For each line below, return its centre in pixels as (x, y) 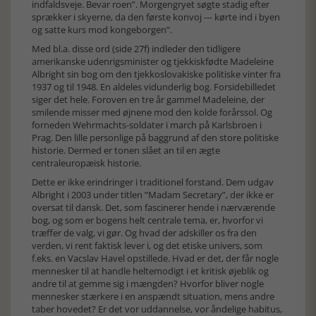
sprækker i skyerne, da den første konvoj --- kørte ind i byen (156, 17)
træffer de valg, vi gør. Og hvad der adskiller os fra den (144, 233)
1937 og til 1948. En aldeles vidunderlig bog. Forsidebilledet (154, 87)
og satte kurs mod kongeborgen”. (102, 30)
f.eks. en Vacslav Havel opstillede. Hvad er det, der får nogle (155, 258)
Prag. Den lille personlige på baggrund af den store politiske (155, 138)
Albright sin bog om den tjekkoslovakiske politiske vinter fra (156, 74)
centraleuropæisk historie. (89, 163)
